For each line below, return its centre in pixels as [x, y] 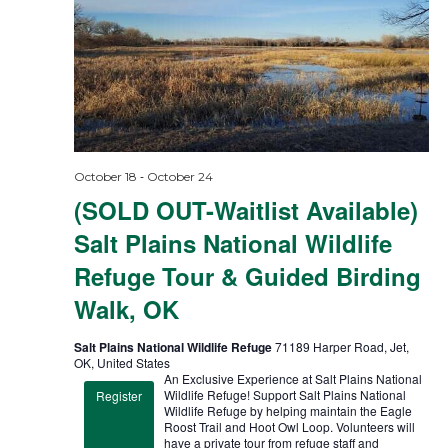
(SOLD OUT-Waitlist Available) [245, 209]
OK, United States [121, 362]
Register [118, 395]
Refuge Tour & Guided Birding [247, 275]
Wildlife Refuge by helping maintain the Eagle [287, 410]
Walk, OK [126, 308]
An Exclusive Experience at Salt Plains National [292, 378]
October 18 [105, 176]
